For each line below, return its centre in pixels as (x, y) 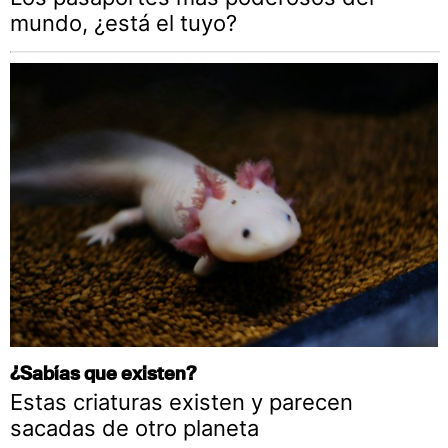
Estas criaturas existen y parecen (181, 402)
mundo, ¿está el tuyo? (123, 22)
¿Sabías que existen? (103, 373)
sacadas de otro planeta (134, 428)
